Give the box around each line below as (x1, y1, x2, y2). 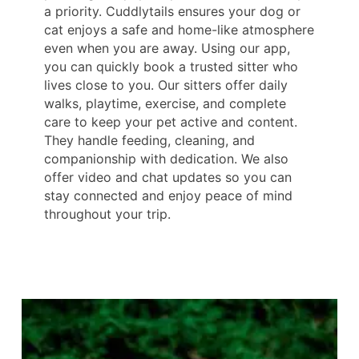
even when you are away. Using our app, (44, 40, 290, 57)
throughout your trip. (44, 206, 171, 223)
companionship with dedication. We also (44, 151, 288, 167)
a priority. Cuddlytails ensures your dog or (44, 3, 301, 20)
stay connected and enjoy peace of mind (44, 188, 292, 204)
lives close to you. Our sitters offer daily (44, 77, 288, 94)
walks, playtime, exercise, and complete (44, 95, 286, 112)
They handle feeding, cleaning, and (44, 132, 255, 149)
